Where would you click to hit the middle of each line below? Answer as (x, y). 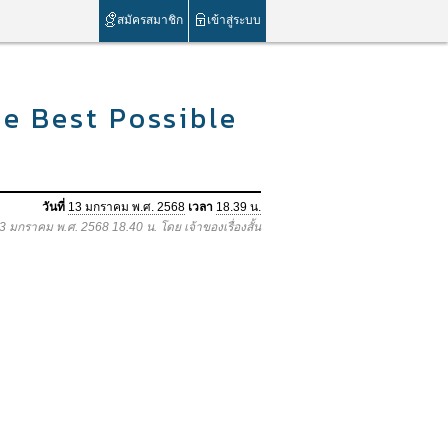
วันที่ (53, 207)
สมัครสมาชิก (150, 20)
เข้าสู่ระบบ (234, 20)
